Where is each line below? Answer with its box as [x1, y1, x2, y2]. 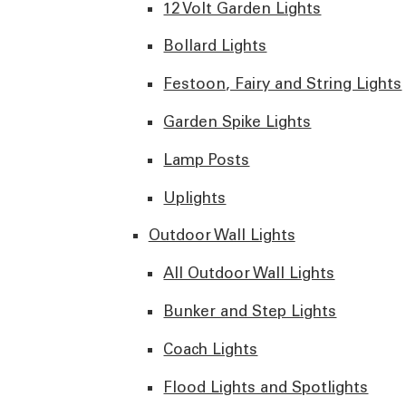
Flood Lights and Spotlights [163, 377, 369, 396]
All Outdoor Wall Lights [163, 264, 335, 283]
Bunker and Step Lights [163, 302, 337, 321]
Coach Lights [163, 339, 258, 358]
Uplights [163, 188, 227, 207]
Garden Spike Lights [163, 112, 312, 131]
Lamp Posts [163, 150, 250, 169]
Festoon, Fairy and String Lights [163, 74, 402, 93]
